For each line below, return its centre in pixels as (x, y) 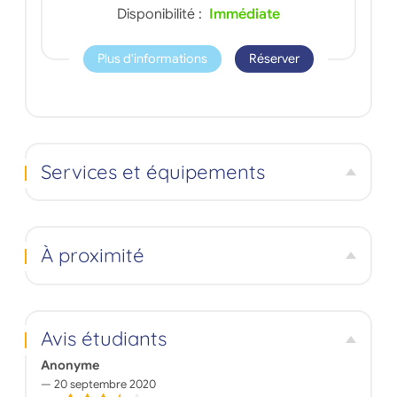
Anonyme (70, 365)
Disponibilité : (161, 14)
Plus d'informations (152, 59)
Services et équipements (152, 171)
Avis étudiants (103, 339)
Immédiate (245, 14)
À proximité (92, 255)
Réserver (275, 59)
